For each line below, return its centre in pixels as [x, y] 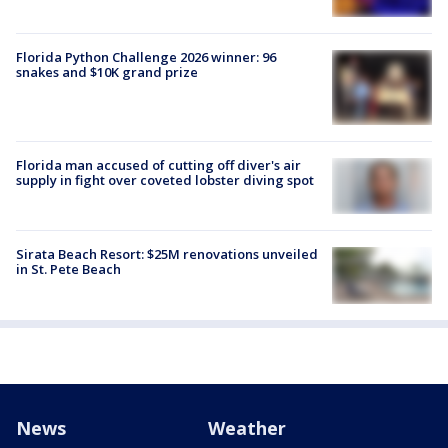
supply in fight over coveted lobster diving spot [165, 179]
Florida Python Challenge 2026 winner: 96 [146, 56]
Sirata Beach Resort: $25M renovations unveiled [167, 254]
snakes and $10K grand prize [107, 71]
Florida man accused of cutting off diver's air [158, 164]
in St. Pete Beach [68, 269]
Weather [247, 427]
